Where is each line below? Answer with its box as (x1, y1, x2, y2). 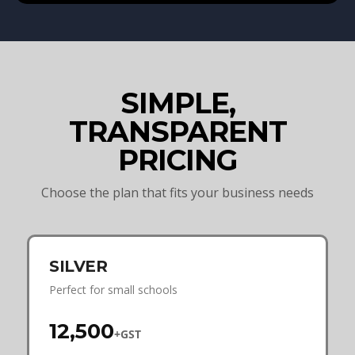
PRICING (118, 142, 237, 177)
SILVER (49, 256, 107, 276)
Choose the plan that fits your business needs (41, 183, 314, 201)
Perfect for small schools (49, 281, 177, 297)
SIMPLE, (120, 85, 235, 120)
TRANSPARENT (68, 113, 287, 149)
